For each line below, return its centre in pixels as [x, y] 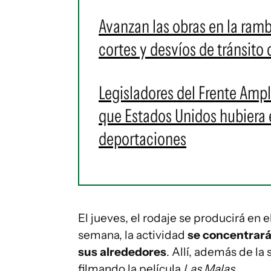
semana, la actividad [133, 235]
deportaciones [142, 139]
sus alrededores [122, 252]
